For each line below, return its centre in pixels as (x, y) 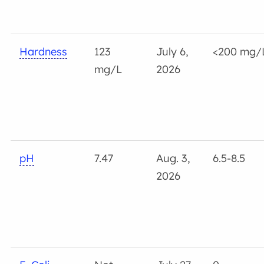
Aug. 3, (174, 158)
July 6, (173, 51)
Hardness (44, 51)
